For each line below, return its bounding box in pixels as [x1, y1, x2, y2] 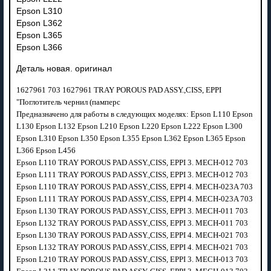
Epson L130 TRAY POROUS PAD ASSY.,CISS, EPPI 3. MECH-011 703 [16, 206, 250, 215]
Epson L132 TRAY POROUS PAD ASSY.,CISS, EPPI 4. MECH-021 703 [16, 242, 250, 252]
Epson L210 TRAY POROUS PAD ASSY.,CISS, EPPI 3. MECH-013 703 [16, 254, 250, 264]
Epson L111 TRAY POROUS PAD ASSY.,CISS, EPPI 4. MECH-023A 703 [16, 194, 255, 203]
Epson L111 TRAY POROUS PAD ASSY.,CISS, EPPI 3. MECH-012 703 [16, 169, 250, 179]
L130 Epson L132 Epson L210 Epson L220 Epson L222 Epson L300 [16, 121, 243, 131]
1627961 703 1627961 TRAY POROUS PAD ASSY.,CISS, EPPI [16, 85, 221, 94]
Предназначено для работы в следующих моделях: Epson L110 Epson [16, 109, 253, 119]
